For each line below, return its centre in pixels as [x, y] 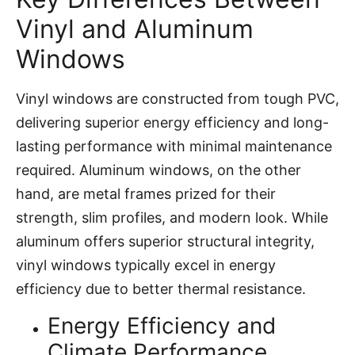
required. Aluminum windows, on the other [158, 170]
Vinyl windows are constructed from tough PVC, [177, 99]
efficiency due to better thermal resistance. [161, 289]
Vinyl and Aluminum [135, 29]
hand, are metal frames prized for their [146, 194]
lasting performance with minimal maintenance [174, 147]
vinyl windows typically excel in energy [146, 265]
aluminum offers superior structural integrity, [165, 242]
